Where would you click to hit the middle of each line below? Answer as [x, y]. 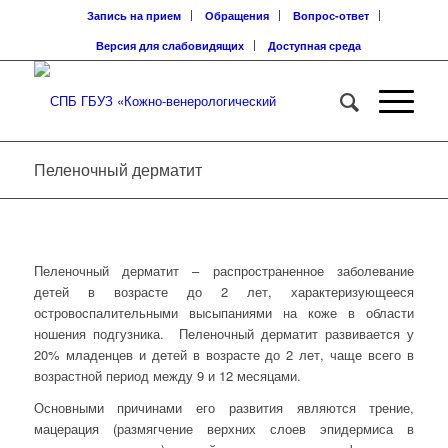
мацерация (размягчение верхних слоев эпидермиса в [224, 429]
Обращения [237, 15]
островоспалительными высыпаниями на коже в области [224, 313]
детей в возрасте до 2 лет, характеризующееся [224, 292]
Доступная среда [315, 45]
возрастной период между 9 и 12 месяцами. [167, 376]
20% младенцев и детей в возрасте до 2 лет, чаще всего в [224, 355]
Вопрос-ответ [331, 15]
